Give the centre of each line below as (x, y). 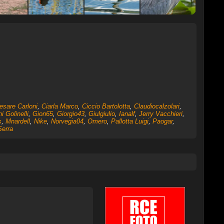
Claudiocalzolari (156, 106)
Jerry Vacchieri (160, 114)
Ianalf (127, 114)
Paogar (162, 121)
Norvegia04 (67, 121)
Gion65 (42, 114)
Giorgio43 (70, 114)
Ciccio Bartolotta (106, 106)
